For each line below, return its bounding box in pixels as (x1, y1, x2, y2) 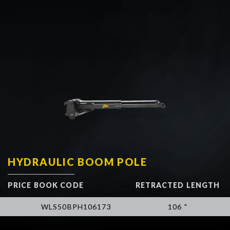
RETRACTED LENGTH (135, 180, 220, 189)
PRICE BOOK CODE (8, 180, 84, 189)
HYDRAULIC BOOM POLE (8, 155, 147, 168)
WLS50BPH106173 (41, 202, 111, 211)
